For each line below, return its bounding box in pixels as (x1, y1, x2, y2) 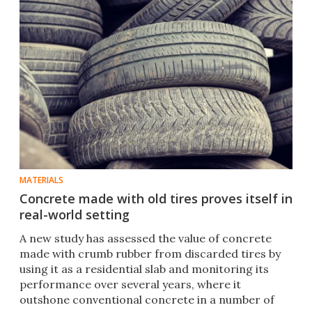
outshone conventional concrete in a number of (19, 292, 274, 307)
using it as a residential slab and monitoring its (19, 262, 269, 276)
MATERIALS (19, 174, 63, 187)
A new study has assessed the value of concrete (19, 231, 272, 246)
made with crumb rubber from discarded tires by (19, 247, 281, 261)
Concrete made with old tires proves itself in (19, 190, 292, 208)
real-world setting (19, 206, 130, 224)
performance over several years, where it (19, 277, 241, 292)
